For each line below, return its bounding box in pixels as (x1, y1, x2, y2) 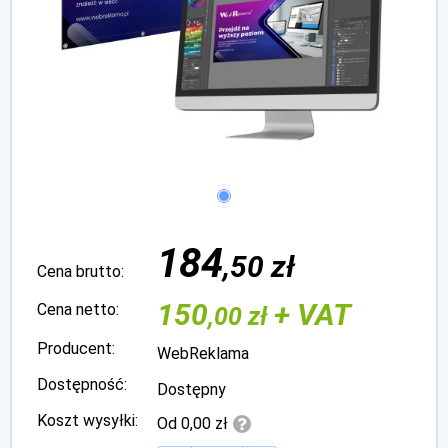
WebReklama (157, 343, 249, 363)
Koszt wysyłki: (37, 410, 138, 430)
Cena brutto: (37, 262, 124, 281)
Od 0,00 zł (157, 414, 228, 434)
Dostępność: (37, 374, 127, 394)
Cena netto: (37, 300, 119, 319)
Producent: (37, 338, 115, 358)
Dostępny (157, 379, 226, 399)
